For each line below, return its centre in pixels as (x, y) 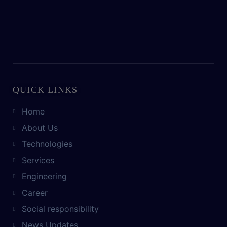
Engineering (44, 177)
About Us (40, 128)
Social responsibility (60, 209)
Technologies (47, 144)
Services (38, 160)
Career (34, 193)
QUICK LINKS (45, 90)
